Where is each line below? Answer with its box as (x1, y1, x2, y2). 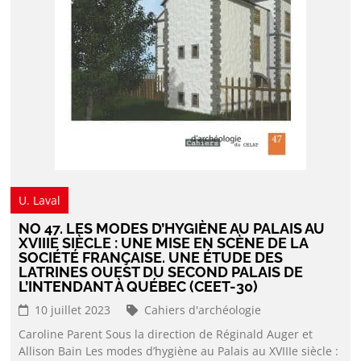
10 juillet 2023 (31, 302, 111, 317)
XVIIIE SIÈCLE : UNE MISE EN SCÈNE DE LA (19, 234, 309, 251)
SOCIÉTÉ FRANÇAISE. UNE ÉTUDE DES (19, 249, 284, 266)
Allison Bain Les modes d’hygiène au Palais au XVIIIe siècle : (19, 343, 339, 359)
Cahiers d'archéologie (144, 302, 262, 317)
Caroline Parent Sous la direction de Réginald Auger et (19, 326, 313, 342)
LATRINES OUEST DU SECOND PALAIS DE (19, 263, 304, 280)
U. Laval (19, 193, 61, 208)
